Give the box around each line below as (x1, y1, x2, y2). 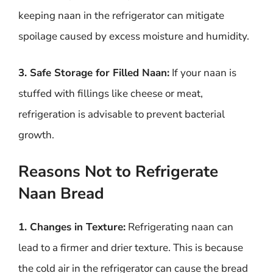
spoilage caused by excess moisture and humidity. (18, 29, 249, 43)
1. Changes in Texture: (18, 220, 126, 234)
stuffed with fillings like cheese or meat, (18, 86, 203, 101)
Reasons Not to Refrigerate (18, 161, 218, 182)
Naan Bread (18, 183, 104, 204)
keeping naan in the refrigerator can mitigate (18, 9, 224, 23)
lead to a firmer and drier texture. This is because (18, 241, 243, 255)
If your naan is (169, 65, 236, 80)
